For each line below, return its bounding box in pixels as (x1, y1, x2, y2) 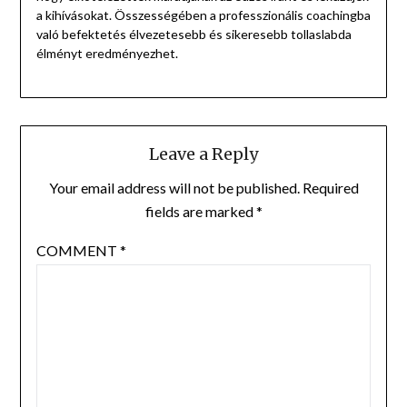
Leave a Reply (149, 143, 258, 164)
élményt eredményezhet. (35, 45, 178, 62)
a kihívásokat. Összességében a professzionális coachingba (35, 7, 371, 24)
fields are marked (144, 202, 256, 220)
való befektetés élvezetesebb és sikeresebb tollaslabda (35, 26, 352, 43)
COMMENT (35, 241, 120, 259)
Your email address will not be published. (48, 178, 300, 196)
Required (302, 178, 359, 196)
